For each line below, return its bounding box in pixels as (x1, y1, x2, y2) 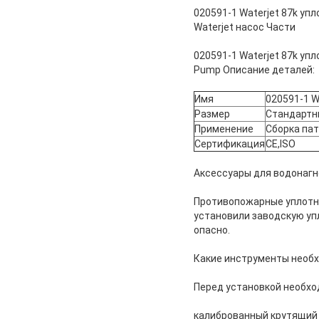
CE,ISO (266, 137, 296, 150)
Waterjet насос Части (194, 21, 296, 33)
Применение (194, 122, 253, 135)
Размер (194, 108, 230, 120)
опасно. (194, 224, 230, 236)
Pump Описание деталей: (194, 63, 315, 75)
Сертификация (194, 137, 265, 150)
